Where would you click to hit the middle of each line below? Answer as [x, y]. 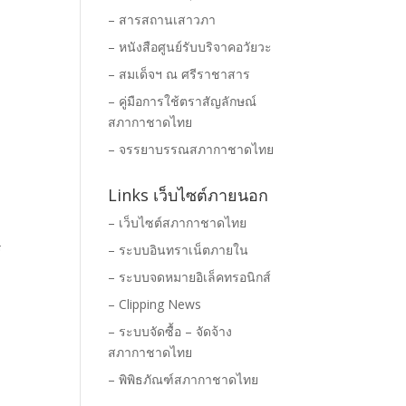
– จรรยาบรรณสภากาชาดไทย [191, 149]
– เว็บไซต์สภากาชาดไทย [178, 222]
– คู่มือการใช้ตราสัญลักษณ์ [183, 101]
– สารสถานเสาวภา [162, 19]
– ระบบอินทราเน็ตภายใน [179, 250]
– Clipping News [155, 304]
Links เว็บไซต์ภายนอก [188, 195]
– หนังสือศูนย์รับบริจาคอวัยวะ [190, 47]
